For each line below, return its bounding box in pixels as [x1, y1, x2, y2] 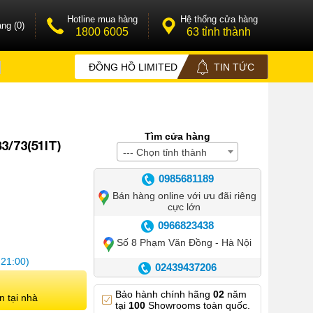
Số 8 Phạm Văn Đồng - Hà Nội [117, 237, 252, 248]
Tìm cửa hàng [144, 131, 210, 142]
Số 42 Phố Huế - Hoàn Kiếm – [117, 279, 251, 290]
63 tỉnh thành [187, 25, 251, 38]
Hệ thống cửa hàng [180, 13, 258, 24]
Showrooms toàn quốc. [145, 300, 250, 311]
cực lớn [168, 201, 201, 212]
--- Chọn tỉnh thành [122, 147, 207, 158]
